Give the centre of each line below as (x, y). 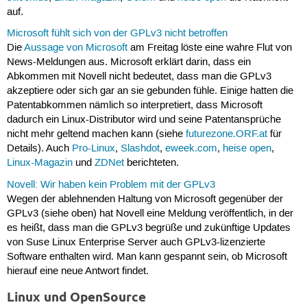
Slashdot (140, 149)
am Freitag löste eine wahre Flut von (209, 48)
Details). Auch (39, 149)
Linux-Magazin (39, 163)
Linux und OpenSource (76, 297)
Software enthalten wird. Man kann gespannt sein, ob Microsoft (147, 257)
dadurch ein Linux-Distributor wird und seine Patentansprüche (144, 120)
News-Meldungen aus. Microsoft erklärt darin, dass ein (128, 63)
